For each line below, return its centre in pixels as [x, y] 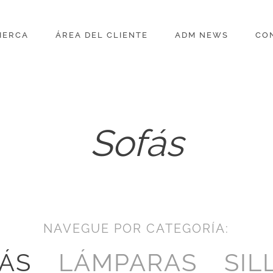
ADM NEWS [201, 35]
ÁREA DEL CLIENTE [101, 35]
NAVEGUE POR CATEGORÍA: [136, 229]
